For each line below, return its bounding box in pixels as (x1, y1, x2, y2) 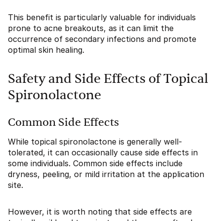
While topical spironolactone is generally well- (8, 137, 182, 147)
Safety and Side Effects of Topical (8, 73, 208, 85)
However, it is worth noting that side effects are (8, 207, 192, 217)
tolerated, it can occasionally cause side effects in (8, 147, 198, 157)
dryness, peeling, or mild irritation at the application (8, 169, 204, 179)
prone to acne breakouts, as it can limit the (8, 23, 174, 33)
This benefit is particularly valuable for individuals (8, 12, 196, 22)
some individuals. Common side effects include (8, 158, 183, 168)
